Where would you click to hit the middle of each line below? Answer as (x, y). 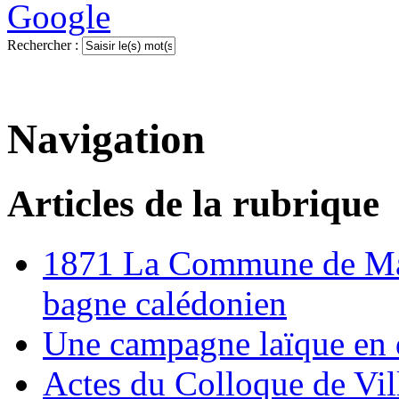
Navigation (106, 138)
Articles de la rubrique (193, 204)
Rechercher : (43, 45)
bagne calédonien (165, 304)
